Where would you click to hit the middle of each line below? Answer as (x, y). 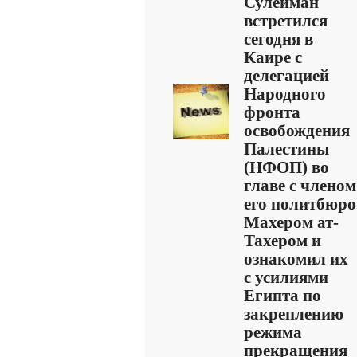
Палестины (286, 149)
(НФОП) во (286, 167)
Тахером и (282, 241)
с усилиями (286, 277)
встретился (286, 21)
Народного (285, 94)
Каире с (273, 57)
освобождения (297, 131)
